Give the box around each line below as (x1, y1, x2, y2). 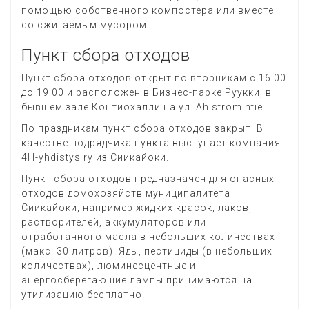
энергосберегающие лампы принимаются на (21, 275, 252, 286)
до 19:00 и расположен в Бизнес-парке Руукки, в (21, 87, 272, 99)
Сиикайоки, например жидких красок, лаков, (21, 202, 252, 214)
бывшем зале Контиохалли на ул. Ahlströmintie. (21, 101, 266, 113)
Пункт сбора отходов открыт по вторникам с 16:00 (21, 72, 286, 84)
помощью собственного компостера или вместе (21, 5, 274, 17)
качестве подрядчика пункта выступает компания (21, 137, 281, 149)
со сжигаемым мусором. (21, 19, 150, 31)
